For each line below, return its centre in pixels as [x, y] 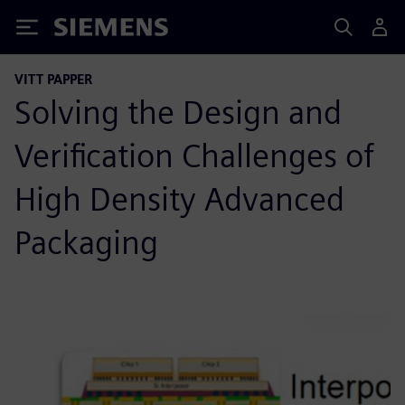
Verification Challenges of [194, 155]
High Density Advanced [179, 199]
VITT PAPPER [53, 79]
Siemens [84, 30]
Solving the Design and [178, 112]
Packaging [86, 242]
